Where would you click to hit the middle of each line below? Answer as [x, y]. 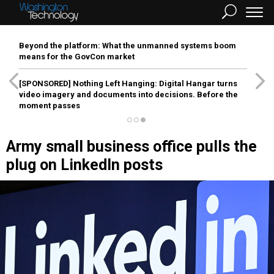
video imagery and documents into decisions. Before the [128, 94]
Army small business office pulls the [131, 146]
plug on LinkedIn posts [84, 165]
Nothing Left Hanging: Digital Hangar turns [154, 83]
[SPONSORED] [45, 83]
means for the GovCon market [77, 57]
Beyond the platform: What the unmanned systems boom [128, 46]
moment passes [50, 106]
